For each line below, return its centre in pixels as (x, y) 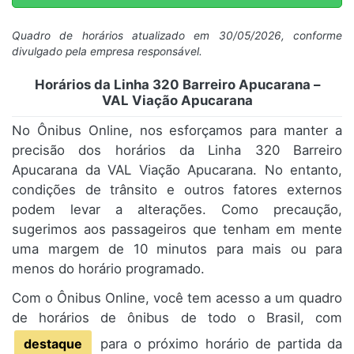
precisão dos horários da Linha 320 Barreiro (177, 151)
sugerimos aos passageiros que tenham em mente (177, 230)
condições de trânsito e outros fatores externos (177, 190)
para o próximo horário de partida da (218, 344)
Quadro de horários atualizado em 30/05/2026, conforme (177, 36)
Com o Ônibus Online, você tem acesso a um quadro (177, 298)
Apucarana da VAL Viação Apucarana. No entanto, (177, 170)
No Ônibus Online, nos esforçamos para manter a (177, 131)
